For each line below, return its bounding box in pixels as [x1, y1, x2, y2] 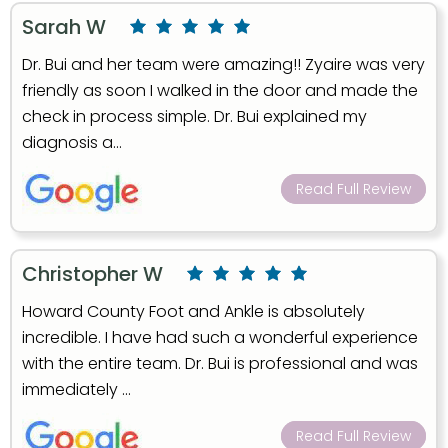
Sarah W [22, 13, 106, 41]
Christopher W [22, 260, 163, 288]
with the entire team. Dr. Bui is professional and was [22, 352, 418, 375]
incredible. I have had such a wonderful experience [22, 326, 418, 349]
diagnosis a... [22, 131, 122, 154]
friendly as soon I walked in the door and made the [22, 79, 418, 102]
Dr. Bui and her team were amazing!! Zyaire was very [22, 53, 425, 76]
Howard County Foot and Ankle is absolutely [22, 300, 365, 323]
